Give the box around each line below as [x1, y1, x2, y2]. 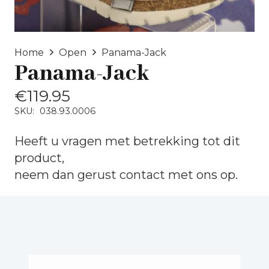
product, [14, 150, 64, 165]
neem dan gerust [14, 167, 119, 182]
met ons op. [165, 167, 238, 182]
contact [119, 167, 165, 182]
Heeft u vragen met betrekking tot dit [14, 133, 240, 148]
